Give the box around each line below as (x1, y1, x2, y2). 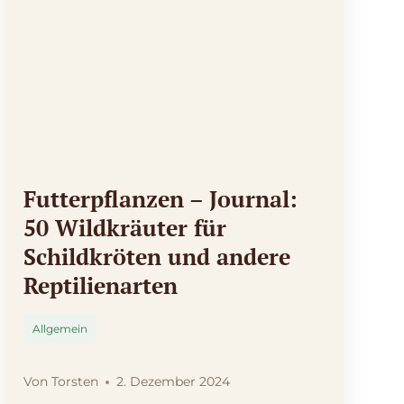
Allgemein (32, 322, 88, 336)
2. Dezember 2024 (115, 373, 230, 390)
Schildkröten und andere (23, 242, 291, 272)
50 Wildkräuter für (23, 213, 227, 243)
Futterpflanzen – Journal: (23, 184, 298, 215)
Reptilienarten (23, 271, 179, 301)
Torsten (50, 373, 98, 390)
